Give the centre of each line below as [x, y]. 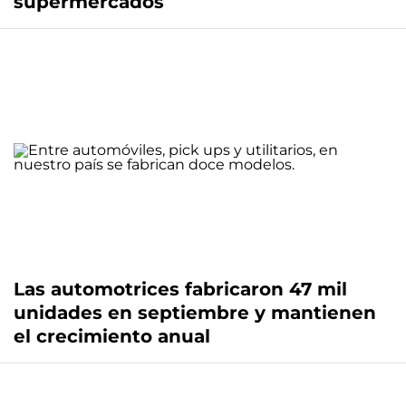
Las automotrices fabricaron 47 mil [180, 290]
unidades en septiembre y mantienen [195, 313]
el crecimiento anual [112, 337]
